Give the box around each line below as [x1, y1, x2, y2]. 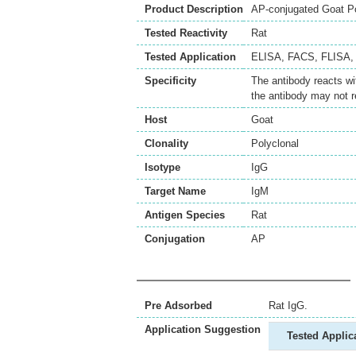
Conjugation [145, 233, 205, 245]
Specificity [145, 75, 196, 87]
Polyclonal [251, 137, 299, 149]
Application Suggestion [145, 323, 261, 335]
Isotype [145, 161, 180, 173]
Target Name [145, 185, 206, 197]
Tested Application [145, 51, 236, 63]
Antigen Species [145, 209, 225, 221]
